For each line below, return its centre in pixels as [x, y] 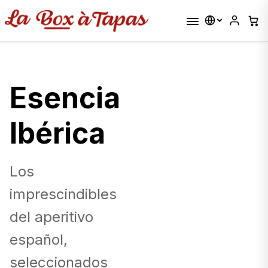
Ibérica [57, 133]
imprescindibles [63, 194]
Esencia [65, 98]
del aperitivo [51, 217]
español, [39, 239]
